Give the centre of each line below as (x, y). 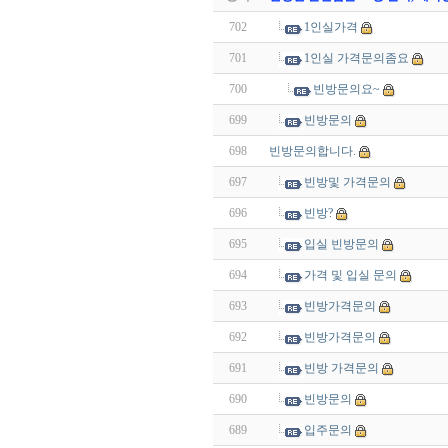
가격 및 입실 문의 (350, 275)
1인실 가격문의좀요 (356, 58)
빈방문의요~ (346, 89)
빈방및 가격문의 (347, 182)
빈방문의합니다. (312, 151)
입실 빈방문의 (341, 244)
